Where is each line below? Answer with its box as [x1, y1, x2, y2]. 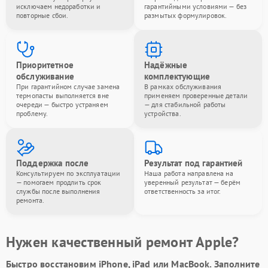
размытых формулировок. [144, 11, 227, 20]
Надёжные [144, 59, 188, 71]
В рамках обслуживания [144, 82, 222, 91]
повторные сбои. [16, 11, 69, 20]
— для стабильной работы [144, 100, 226, 109]
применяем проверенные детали [144, 91, 248, 100]
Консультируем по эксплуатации [16, 169, 121, 178]
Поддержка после [16, 157, 89, 169]
